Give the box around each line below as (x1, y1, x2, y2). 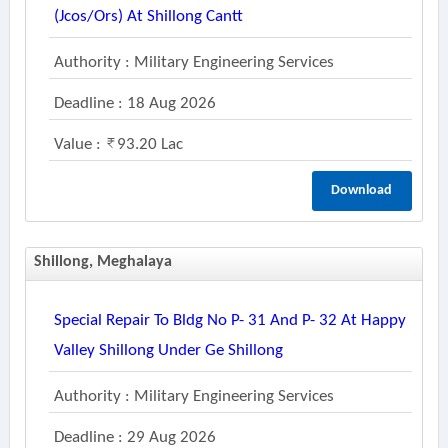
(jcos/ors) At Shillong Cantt (53, 8, 243, 25)
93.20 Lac (116, 136, 183, 153)
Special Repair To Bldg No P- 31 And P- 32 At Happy (53, 312, 406, 329)
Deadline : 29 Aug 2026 (53, 429, 216, 446)
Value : (53, 136, 105, 153)
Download (331, 183, 393, 198)
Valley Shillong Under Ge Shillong (53, 342, 283, 359)
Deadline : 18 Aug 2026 (53, 95, 216, 112)
